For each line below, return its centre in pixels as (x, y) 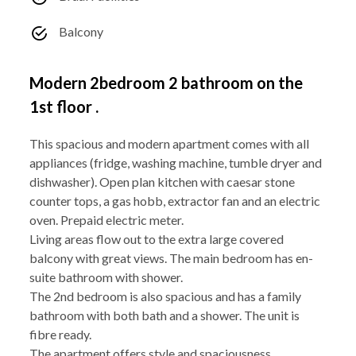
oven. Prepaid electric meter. (106, 219)
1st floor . (64, 106)
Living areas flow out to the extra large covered (156, 238)
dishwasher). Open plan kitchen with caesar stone (162, 181)
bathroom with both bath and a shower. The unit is (164, 315)
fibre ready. (60, 334)
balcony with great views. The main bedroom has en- (171, 257)
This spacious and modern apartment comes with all (169, 143)
